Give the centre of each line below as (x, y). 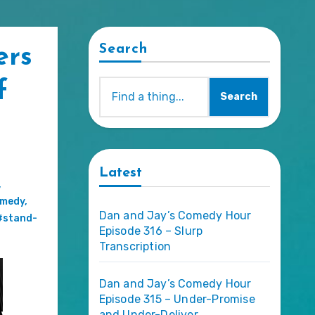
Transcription (135, 246)
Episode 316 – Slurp (151, 231)
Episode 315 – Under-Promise (177, 299)
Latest (120, 173)
